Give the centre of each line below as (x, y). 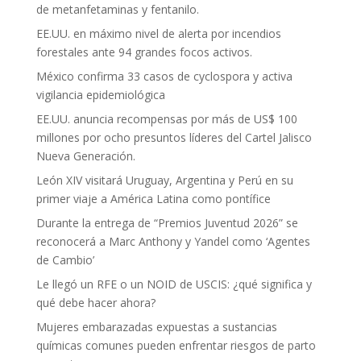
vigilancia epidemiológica (100, 95)
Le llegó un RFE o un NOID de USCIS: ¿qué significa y (174, 284)
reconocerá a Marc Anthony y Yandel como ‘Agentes (173, 241)
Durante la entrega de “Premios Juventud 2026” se (167, 223)
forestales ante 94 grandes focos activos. (144, 52)
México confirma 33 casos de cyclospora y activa (164, 76)
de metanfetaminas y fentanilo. (117, 9)
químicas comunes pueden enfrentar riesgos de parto (176, 345)
